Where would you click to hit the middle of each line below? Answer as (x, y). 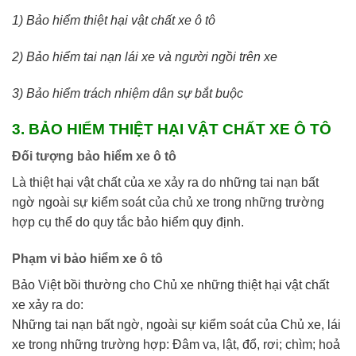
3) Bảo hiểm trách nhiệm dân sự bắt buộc (128, 93)
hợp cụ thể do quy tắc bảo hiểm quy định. (128, 222)
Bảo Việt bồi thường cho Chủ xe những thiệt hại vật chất (170, 284)
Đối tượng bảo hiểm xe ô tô (94, 157)
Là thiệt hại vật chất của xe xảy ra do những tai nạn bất (165, 183)
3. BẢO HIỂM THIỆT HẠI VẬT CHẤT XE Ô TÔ (172, 129)
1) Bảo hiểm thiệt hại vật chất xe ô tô (114, 21)
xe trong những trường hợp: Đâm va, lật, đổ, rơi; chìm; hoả (176, 344)
